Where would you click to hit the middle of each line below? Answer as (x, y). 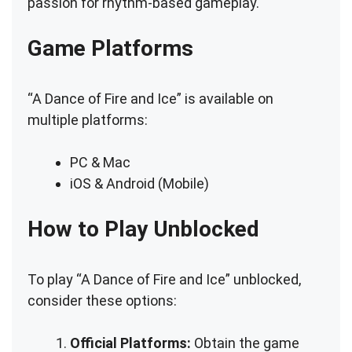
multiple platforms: (88, 119)
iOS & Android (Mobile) (139, 183)
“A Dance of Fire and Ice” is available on (150, 98)
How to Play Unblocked (143, 229)
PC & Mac (100, 162)
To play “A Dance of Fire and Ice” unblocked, (164, 279)
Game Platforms (110, 48)
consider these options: (102, 300)
